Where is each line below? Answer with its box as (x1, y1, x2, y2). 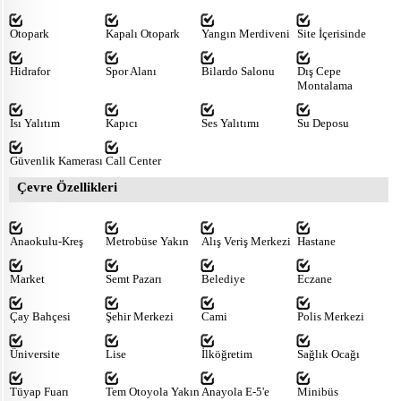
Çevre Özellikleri (17, 179, 117, 194)
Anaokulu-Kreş (10, 234, 83, 248)
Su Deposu (297, 115, 349, 130)
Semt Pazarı (106, 271, 162, 286)
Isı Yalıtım (10, 115, 60, 130)
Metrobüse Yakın (106, 234, 189, 248)
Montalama (297, 78, 353, 92)
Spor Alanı (106, 64, 157, 78)
